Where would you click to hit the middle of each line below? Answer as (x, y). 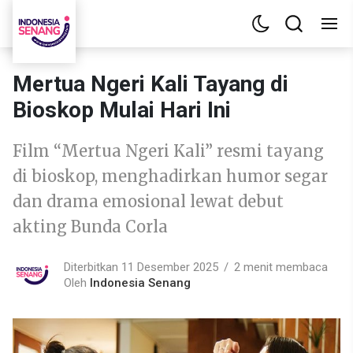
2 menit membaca (281, 267)
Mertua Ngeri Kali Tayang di (150, 84)
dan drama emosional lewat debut (148, 201)
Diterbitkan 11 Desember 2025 (141, 267)
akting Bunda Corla (90, 227)
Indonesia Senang (140, 282)
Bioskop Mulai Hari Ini (122, 110)
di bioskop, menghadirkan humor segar (170, 176)
